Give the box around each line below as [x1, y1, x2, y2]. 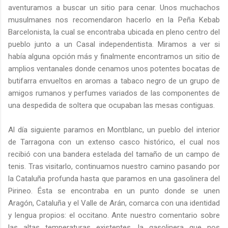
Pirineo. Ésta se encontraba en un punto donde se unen [8, 186, 220, 196]
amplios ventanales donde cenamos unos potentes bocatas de [8, 64, 220, 74]
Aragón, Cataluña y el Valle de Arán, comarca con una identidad [8, 198, 220, 208]
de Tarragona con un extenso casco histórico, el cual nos [8, 137, 220, 147]
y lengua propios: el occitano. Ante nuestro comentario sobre [8, 211, 220, 220]
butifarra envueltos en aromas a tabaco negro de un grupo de [8, 76, 220, 86]
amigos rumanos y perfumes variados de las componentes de [8, 89, 220, 98]
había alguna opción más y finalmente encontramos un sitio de [8, 52, 220, 62]
